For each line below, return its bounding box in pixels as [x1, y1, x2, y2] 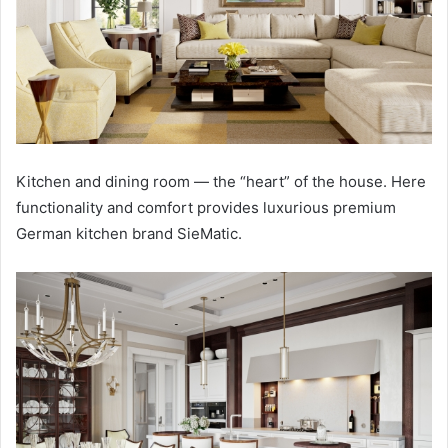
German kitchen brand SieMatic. [16, 224, 242, 244]
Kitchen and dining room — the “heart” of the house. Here [16, 172, 426, 192]
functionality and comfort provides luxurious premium [16, 198, 396, 218]
